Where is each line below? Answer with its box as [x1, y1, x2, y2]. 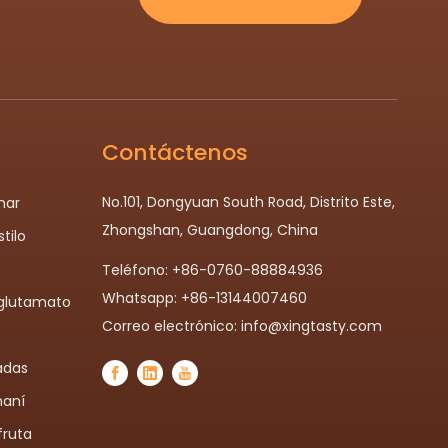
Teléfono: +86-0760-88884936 [101, 260, 323, 280]
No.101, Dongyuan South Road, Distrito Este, [101, 192, 395, 212]
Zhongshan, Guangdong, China [101, 220, 318, 240]
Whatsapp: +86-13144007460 [101, 288, 307, 308]
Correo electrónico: [101, 316, 241, 336]
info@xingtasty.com [240, 316, 382, 336]
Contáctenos [101, 137, 248, 168]
